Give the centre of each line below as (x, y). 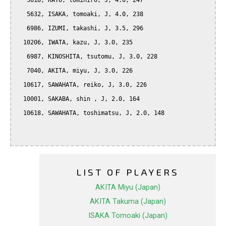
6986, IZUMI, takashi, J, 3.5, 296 (21, 29)
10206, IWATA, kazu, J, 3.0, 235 (20, 43)
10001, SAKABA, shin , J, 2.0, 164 (20, 99)
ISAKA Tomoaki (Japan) (128, 216)
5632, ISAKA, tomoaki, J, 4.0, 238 (21, 14)
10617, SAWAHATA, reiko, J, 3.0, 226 (20, 85)
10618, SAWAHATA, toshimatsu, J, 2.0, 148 (20, 113)
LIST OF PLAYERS (128, 172)
